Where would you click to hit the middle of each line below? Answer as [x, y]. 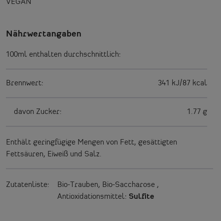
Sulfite [142, 197]
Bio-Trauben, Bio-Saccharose [106, 185]
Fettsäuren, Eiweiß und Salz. [54, 154]
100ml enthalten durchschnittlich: [63, 55]
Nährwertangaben [44, 34]
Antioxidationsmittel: [93, 197]
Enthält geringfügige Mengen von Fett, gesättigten [92, 142]
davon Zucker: [38, 112]
